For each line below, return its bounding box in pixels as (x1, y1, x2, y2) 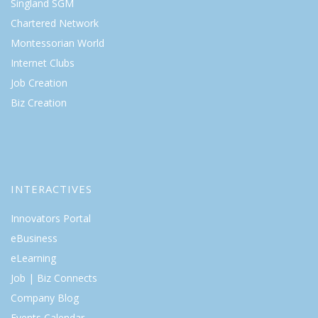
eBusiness (11, 231, 57, 245)
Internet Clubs (11, 56, 75, 70)
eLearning (11, 251, 56, 265)
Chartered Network (11, 16, 99, 30)
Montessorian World (11, 36, 104, 50)
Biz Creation (11, 96, 67, 109)
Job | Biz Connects (11, 271, 97, 285)
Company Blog (11, 291, 79, 305)
